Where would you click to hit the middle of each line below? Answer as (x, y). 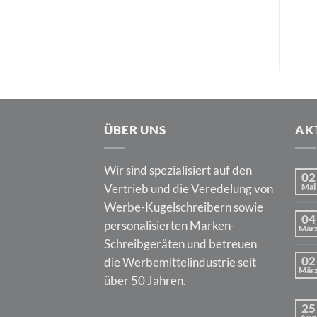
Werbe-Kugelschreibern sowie (184, 207)
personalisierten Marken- (169, 225)
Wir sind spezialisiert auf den (178, 170)
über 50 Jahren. (145, 280)
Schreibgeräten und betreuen (180, 243)
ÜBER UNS (135, 129)
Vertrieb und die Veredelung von (189, 188)
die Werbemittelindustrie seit (180, 262)
